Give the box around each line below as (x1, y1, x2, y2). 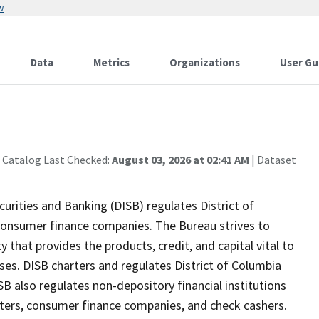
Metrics (93, 56, 130, 69)
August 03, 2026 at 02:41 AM (112, 152, 249, 167)
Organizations (169, 56, 240, 69)
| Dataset (249, 152, 296, 167)
